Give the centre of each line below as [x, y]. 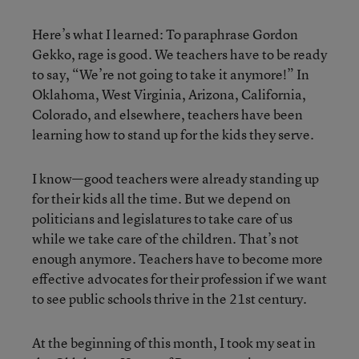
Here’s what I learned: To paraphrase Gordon [165, 34]
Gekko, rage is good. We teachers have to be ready [179, 54]
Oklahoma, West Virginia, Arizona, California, [169, 94]
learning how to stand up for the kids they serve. [173, 134]
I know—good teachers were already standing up [175, 178]
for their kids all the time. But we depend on [161, 198]
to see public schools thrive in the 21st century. [169, 298]
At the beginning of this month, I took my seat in [174, 342]
